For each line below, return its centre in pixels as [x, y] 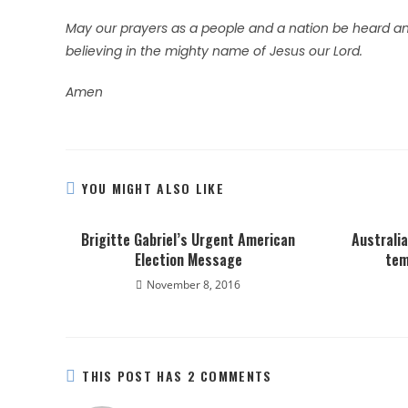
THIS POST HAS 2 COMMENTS [177, 376]
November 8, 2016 [194, 285]
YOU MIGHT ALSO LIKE [153, 188]
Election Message [188, 260]
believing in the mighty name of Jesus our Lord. [214, 51]
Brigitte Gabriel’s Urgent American [189, 240]
